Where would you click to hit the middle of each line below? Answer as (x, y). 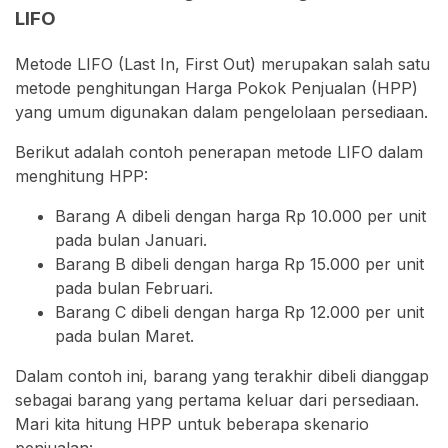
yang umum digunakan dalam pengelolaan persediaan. (221, 111)
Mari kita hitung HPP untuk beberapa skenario (192, 423)
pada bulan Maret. (124, 335)
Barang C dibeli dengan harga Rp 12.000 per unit (239, 311)
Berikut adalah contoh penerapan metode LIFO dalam (219, 151)
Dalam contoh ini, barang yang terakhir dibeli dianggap (222, 375)
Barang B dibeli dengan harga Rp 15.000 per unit (239, 263)
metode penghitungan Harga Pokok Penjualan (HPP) (216, 87)
